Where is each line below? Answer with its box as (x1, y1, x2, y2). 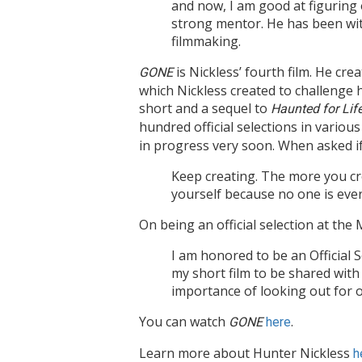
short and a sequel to (139, 99, 271, 118)
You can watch (139, 313, 229, 331)
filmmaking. (171, 32, 241, 51)
